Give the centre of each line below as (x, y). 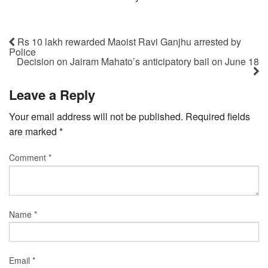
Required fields (218, 117)
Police (22, 51)
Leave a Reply (52, 95)
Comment (29, 158)
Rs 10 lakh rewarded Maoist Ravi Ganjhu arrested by (128, 41)
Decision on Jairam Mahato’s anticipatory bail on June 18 (138, 61)
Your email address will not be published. (96, 117)
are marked (34, 132)
